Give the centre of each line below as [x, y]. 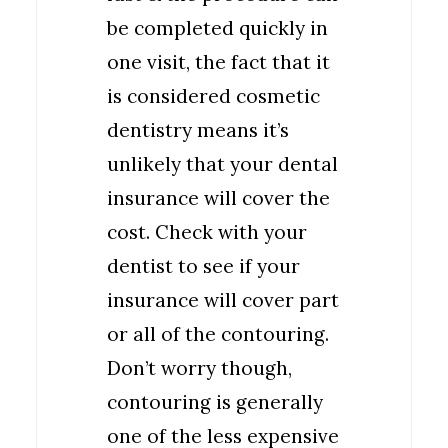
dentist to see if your [203, 266]
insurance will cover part [223, 300]
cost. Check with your [207, 232]
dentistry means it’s [198, 130]
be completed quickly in [217, 28]
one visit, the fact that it [218, 62]
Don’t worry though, [199, 368]
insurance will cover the [218, 198]
